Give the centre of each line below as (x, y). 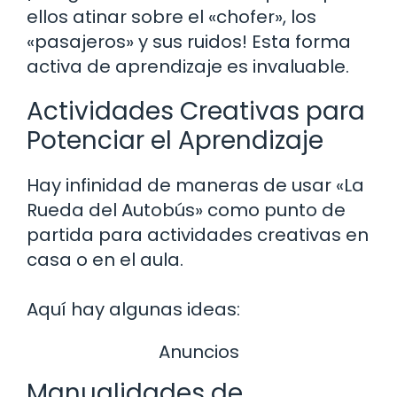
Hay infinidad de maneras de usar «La (195, 186)
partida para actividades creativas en (198, 235)
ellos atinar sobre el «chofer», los (171, 17)
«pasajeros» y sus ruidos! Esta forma (189, 42)
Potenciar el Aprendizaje (175, 141)
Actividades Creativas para (196, 112)
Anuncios (198, 352)
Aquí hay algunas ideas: (133, 310)
